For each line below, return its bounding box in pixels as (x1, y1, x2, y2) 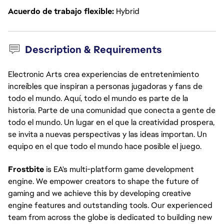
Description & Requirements (24, 43, 162, 56)
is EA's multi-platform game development (44, 164, 194, 174)
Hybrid (116, 6, 139, 16)
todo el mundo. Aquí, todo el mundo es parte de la (8, 93, 188, 103)
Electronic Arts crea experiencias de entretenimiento (8, 69, 199, 79)
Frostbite (8, 164, 44, 174)
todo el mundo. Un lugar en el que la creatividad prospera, (8, 117, 214, 127)
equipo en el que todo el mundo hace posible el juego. (8, 141, 201, 151)
